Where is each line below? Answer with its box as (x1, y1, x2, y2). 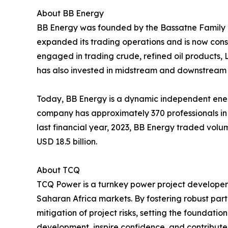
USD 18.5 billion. (37, 136, 97, 147)
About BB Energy (37, 8, 104, 19)
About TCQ (37, 165, 80, 176)
